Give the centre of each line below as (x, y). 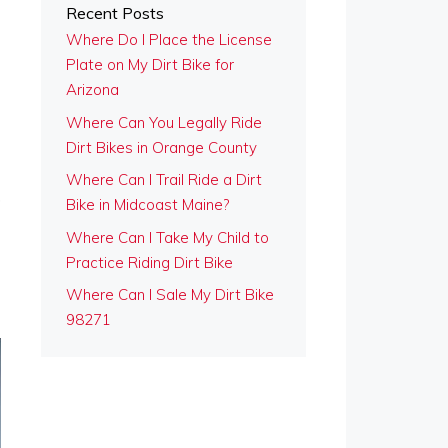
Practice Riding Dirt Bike (149, 262)
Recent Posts (115, 13)
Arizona (92, 89)
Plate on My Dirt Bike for (150, 64)
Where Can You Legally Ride (164, 122)
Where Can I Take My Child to (167, 237)
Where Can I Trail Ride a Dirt (164, 179)
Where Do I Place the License (169, 39)
